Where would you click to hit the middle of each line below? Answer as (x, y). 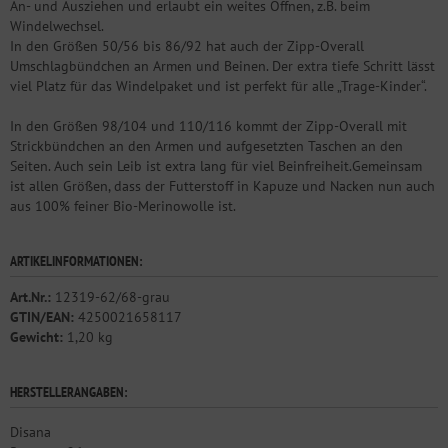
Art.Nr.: (30, 297)
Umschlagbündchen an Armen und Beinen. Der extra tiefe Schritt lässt (222, 66)
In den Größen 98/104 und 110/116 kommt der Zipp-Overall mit (208, 126)
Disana (30, 432)
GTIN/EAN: (42, 317)
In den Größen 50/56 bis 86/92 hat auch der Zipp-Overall (187, 46)
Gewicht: (36, 337)
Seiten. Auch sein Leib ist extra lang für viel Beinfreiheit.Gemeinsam (216, 166)
